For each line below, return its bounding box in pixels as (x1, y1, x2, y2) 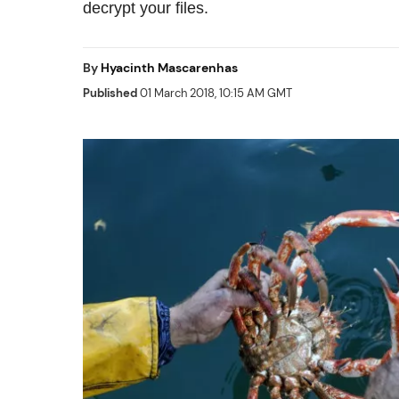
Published (83, 85, 137, 101)
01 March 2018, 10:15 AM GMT (137, 85, 292, 101)
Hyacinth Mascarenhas (101, 60, 238, 76)
